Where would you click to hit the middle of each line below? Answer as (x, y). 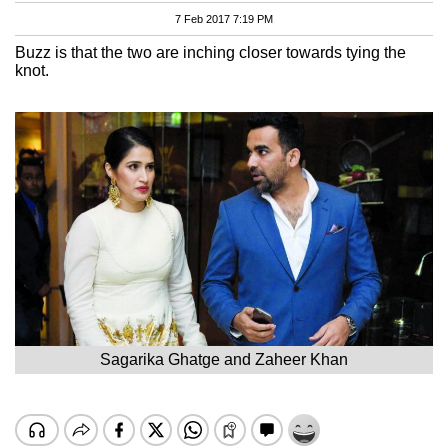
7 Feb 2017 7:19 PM (224, 18)
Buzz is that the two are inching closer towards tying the (210, 52)
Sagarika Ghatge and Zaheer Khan (224, 359)
